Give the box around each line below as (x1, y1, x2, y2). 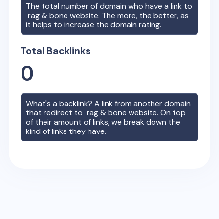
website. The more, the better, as (68, 10, 189, 21)
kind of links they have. (26, 126, 107, 136)
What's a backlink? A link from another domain (26, 98, 191, 109)
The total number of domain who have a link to (26, 1, 193, 11)
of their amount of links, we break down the (26, 117, 181, 127)
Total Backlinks (21, 44, 91, 57)
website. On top (127, 108, 186, 118)
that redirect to (26, 108, 87, 118)
